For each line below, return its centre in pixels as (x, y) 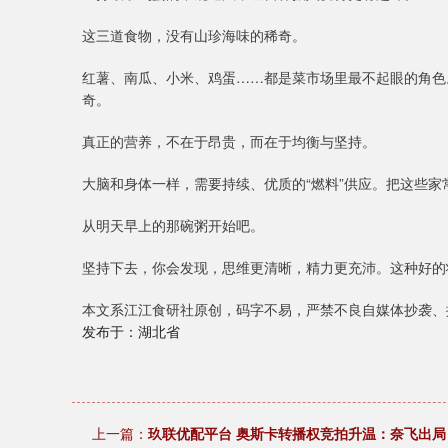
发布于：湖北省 (131, 331)
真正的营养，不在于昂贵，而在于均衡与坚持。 (229, 141)
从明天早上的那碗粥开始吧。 (173, 225)
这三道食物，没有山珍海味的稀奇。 (194, 35)
